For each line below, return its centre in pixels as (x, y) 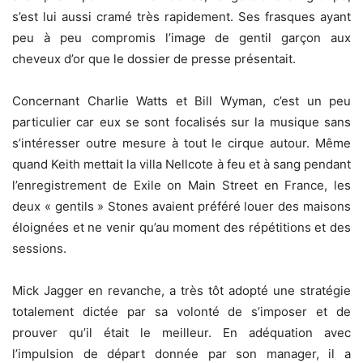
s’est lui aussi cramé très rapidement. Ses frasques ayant (181, 16)
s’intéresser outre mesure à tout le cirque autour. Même (181, 143)
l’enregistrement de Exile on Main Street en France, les (181, 185)
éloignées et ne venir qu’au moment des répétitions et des (181, 227)
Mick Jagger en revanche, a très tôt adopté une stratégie (181, 290)
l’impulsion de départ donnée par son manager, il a (181, 353)
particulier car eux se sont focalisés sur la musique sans (181, 122)
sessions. (39, 248)
